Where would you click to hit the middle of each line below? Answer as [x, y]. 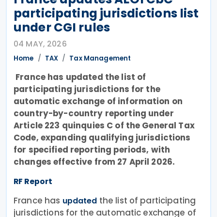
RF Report [33, 181]
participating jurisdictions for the [87, 89]
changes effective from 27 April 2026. [94, 162]
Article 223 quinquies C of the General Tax [104, 125]
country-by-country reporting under [94, 113]
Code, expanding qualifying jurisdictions [102, 137]
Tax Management [100, 58]
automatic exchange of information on [98, 101]
